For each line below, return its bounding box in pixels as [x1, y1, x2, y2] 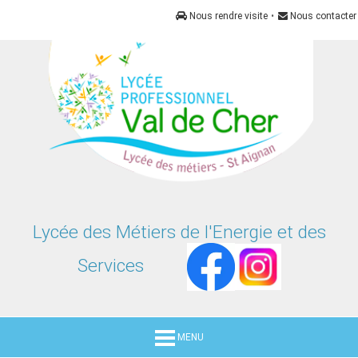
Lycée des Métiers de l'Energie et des [32, 221, 326, 244]
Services [77, 255, 187, 277]
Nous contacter [287, 10, 356, 22]
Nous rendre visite [186, 10, 268, 22]
